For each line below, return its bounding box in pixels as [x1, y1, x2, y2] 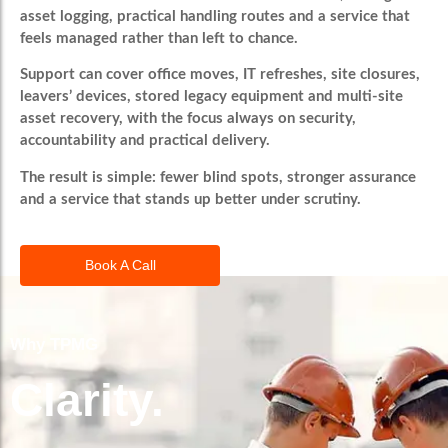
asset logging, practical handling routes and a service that [20, 9, 410, 25]
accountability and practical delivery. [20, 133, 270, 149]
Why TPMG [10, 335, 98, 355]
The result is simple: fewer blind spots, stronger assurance [20, 169, 416, 185]
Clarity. [10, 374, 164, 427]
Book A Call [84, 257, 156, 274]
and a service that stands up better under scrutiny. [20, 191, 361, 207]
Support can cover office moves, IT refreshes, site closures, [20, 67, 420, 83]
